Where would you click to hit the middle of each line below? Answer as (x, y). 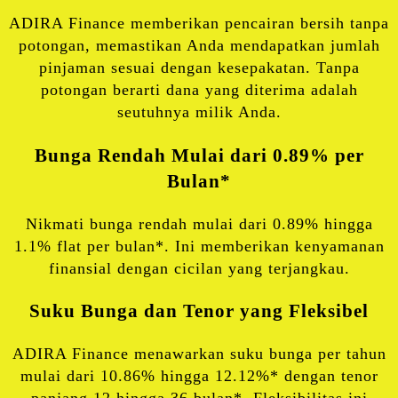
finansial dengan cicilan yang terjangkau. (199, 268)
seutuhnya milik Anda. (199, 112)
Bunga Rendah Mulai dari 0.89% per (199, 155)
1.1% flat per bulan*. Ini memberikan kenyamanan (199, 246)
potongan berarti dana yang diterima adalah (199, 90)
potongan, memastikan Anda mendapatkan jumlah (199, 46)
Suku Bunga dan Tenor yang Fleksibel (199, 310)
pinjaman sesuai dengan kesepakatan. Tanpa (199, 68)
